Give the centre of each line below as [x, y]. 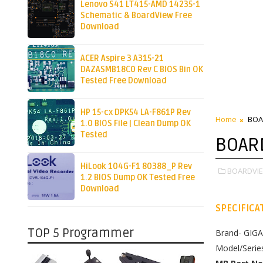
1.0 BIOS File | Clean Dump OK [136, 123]
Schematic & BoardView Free [136, 15]
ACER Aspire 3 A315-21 [122, 58]
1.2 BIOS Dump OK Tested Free [138, 177]
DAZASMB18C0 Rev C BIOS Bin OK [142, 69]
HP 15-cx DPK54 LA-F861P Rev [136, 112]
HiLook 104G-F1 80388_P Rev [136, 166]
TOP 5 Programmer [81, 233]
